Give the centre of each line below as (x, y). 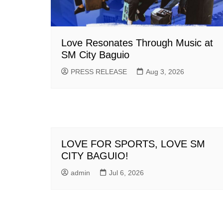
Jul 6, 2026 (126, 172)
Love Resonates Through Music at (137, 43)
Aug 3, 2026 (165, 71)
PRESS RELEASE (99, 71)
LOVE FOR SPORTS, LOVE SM (133, 144)
